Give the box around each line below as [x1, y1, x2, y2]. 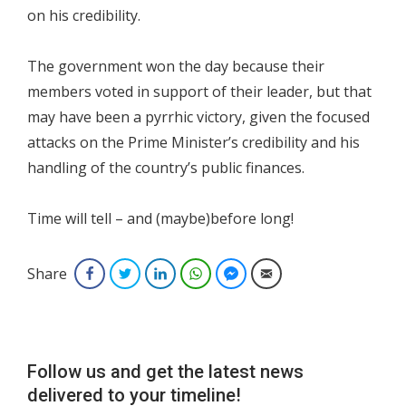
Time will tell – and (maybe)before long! [27, 208, 294, 228]
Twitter [139, 266, 174, 281]
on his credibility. [27, 5, 140, 25]
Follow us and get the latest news [27, 361, 304, 382]
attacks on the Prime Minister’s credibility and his [27, 132, 360, 152]
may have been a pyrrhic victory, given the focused [27, 107, 370, 127]
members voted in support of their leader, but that [27, 82, 372, 101]
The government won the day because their [27, 56, 324, 76]
